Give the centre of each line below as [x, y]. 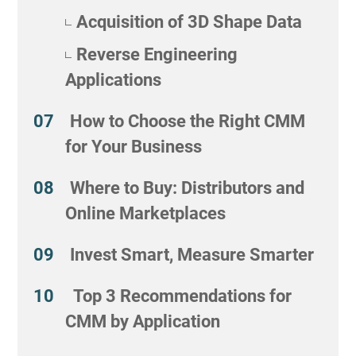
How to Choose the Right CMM [188, 121]
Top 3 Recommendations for [181, 296]
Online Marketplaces [146, 213]
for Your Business [134, 146]
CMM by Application [143, 321]
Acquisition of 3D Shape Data [189, 22]
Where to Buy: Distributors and [188, 188]
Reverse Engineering [157, 54]
